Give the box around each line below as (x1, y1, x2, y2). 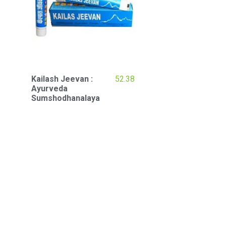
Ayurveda (31, 83, 68, 93)
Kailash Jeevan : (31, 74, 93, 84)
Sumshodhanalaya (31, 93, 100, 103)
